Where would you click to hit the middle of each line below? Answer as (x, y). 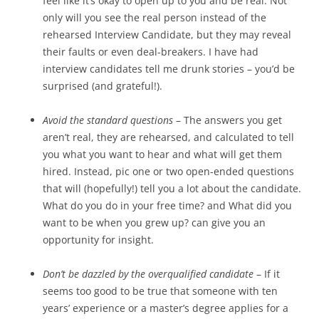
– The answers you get (228, 120)
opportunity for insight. (98, 240)
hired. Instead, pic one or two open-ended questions (168, 171)
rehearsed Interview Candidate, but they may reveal (167, 35)
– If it (267, 274)
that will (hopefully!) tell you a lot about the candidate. (172, 188)
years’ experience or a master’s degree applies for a (166, 308)
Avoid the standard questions (108, 120)
